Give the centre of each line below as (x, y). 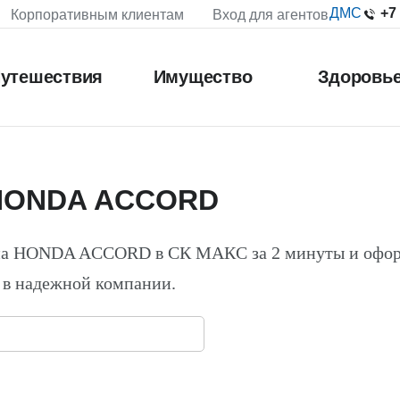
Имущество (203, 77)
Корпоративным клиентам (97, 15)
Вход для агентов (271, 15)
